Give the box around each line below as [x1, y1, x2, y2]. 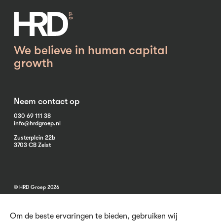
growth [14, 56, 53, 70]
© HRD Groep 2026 [14, 184, 59, 190]
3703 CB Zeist [14, 141, 51, 148]
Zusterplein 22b [14, 134, 55, 141]
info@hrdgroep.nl [14, 119, 61, 127]
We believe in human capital [14, 43, 168, 57]
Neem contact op [14, 96, 79, 106]
